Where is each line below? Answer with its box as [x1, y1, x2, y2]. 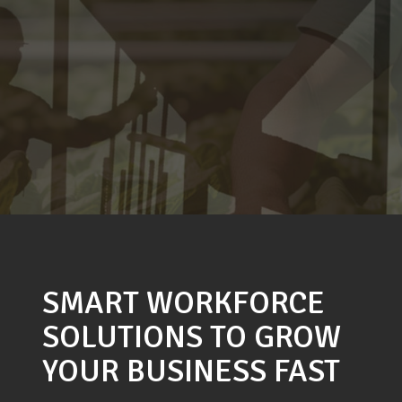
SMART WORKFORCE [42, 284, 325, 322]
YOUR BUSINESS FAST [42, 352, 340, 390]
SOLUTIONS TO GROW [42, 318, 341, 356]
